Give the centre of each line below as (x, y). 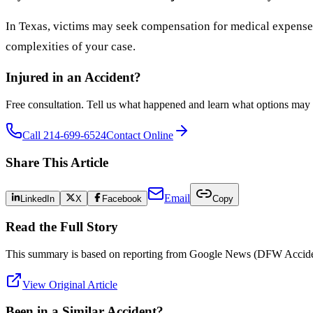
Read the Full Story (62, 227)
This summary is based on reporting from (97, 254)
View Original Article (70, 284)
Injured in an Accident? (73, 78)
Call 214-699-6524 (64, 135)
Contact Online (140, 135)
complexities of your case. (71, 47)
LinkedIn (38, 199)
